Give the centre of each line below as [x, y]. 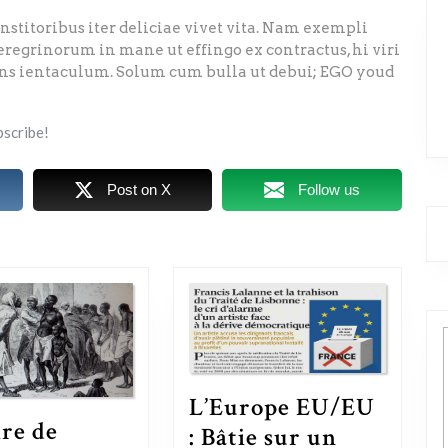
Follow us [329, 189]
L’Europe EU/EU [281, 408]
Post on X [138, 189]
